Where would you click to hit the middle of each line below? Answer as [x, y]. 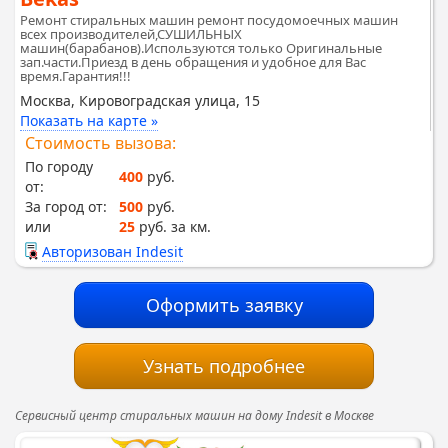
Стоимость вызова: [100, 142]
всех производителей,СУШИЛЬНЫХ [131, 33]
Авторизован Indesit [112, 251]
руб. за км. [173, 226]
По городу [59, 166]
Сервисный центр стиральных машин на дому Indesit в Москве [194, 415]
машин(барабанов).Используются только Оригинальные [201, 47]
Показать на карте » [89, 120]
